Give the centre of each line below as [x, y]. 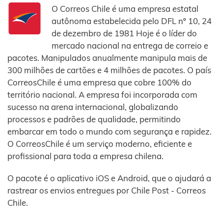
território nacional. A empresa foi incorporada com [102, 95]
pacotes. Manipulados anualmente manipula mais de [107, 58]
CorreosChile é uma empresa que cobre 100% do [99, 82]
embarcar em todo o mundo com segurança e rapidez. [110, 132]
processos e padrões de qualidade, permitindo [94, 119]
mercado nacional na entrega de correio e [130, 46]
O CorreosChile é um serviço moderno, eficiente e [100, 144]
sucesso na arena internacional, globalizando [93, 107]
